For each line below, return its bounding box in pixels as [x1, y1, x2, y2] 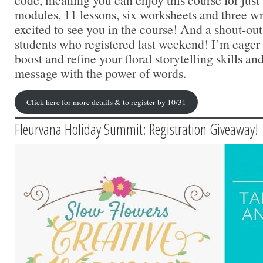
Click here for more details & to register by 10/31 [26, 96, 186, 107]
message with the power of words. [15, 64, 186, 82]
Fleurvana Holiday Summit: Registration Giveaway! [15, 118, 258, 140]
